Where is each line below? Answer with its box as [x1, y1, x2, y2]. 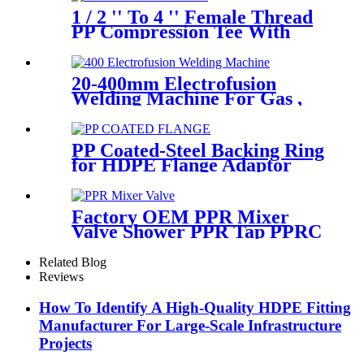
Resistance [71, 50, 159, 71]
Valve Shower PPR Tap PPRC [71, 220, 322, 242]
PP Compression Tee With [71, 21, 290, 42]
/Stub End [71, 168, 154, 190]
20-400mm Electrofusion [71, 72, 276, 94]
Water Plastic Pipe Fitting [71, 102, 289, 123]
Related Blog [39, 254, 106, 269]
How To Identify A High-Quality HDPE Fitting [39, 299, 351, 317]
